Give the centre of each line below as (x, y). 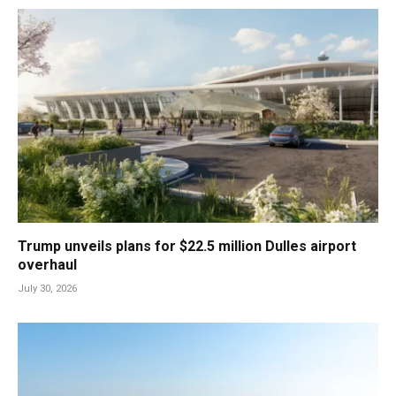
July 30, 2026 (47, 289)
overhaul (47, 265)
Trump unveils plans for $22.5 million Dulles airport (187, 247)
